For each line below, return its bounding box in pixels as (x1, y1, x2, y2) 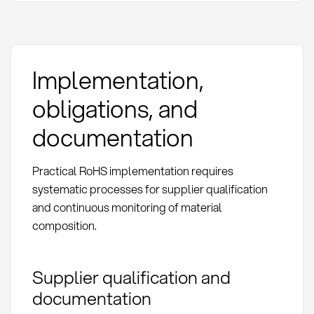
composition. (32, 217, 97, 234)
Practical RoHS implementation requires (32, 163, 233, 179)
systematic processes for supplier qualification (32, 181, 268, 198)
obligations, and (32, 91, 198, 126)
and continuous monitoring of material (32, 199, 222, 216)
